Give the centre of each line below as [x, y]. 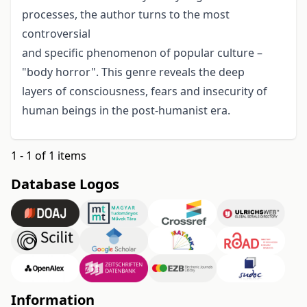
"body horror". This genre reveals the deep [133, 72]
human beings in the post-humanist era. [126, 111]
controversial [56, 34]
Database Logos [65, 184]
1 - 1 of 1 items [49, 156]
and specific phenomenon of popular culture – [142, 53]
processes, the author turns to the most [126, 15]
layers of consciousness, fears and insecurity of [145, 91]
